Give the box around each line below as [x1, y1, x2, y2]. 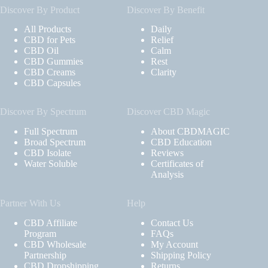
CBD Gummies [24, 56, 83, 67]
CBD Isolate [24, 148, 71, 159]
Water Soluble [24, 159, 77, 169]
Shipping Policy [151, 250, 212, 260]
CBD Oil [24, 45, 59, 56]
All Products [24, 24, 71, 35]
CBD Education [151, 137, 212, 148]
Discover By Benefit [127, 4, 205, 15]
